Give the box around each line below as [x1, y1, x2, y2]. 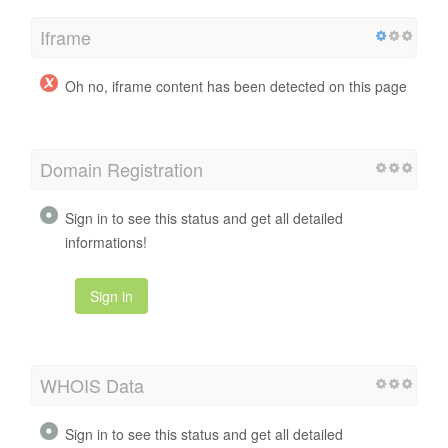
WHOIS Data [40, 371, 144, 398]
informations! [65, 231, 147, 252]
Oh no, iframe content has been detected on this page [65, 75, 407, 96]
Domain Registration [40, 155, 203, 182]
